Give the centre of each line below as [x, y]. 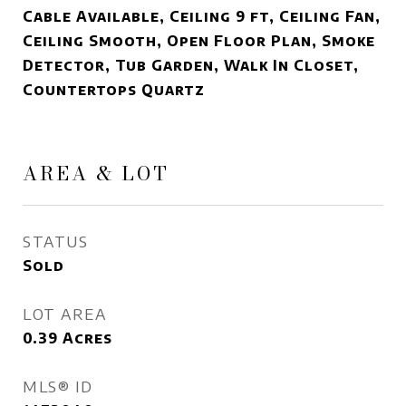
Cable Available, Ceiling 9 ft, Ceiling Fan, [202, 16]
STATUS [55, 241]
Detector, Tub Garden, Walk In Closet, [191, 65]
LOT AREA [64, 314]
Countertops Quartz [114, 90]
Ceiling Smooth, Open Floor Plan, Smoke [199, 41]
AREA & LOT [96, 173]
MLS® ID [58, 386]
